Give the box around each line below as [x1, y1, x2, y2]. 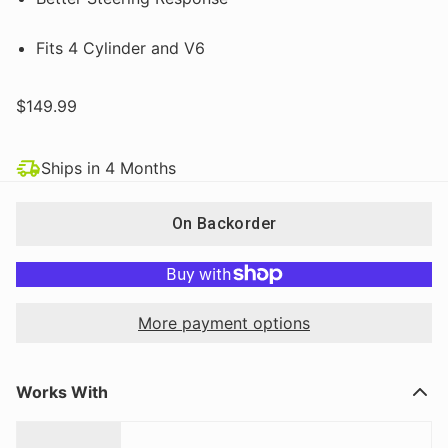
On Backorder [171, 213, 277, 233]
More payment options [138, 312, 310, 333]
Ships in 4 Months [41, 158, 176, 178]
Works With [16, 381, 108, 402]
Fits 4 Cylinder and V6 [36, 37, 205, 58]
